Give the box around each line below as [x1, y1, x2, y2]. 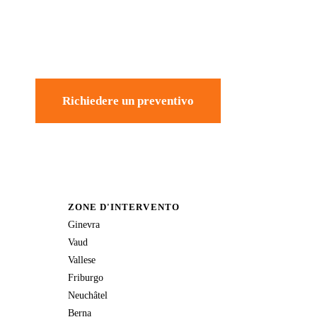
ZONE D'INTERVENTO [68, 201, 180, 212]
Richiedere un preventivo [62, 93, 194, 108]
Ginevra [68, 218, 100, 230]
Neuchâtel [68, 289, 108, 301]
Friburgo [68, 271, 103, 283]
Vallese [68, 253, 96, 265]
